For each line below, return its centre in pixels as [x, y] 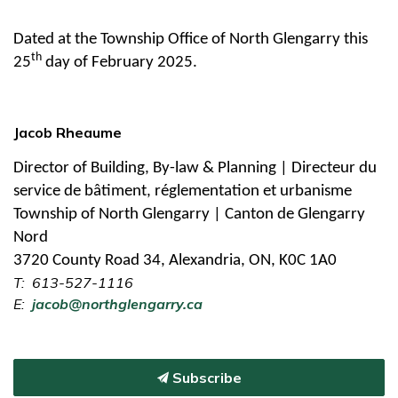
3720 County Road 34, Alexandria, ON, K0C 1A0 [175, 260]
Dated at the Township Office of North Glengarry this [191, 39]
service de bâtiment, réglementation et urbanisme [183, 191]
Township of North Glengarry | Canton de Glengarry [189, 214]
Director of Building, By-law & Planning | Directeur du [195, 168]
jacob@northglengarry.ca [117, 303]
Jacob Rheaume [68, 132]
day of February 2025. [121, 62]
